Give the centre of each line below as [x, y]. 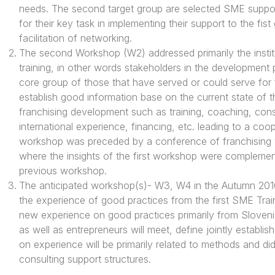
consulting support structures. [85, 259]
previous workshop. [63, 171]
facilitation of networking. [75, 38]
